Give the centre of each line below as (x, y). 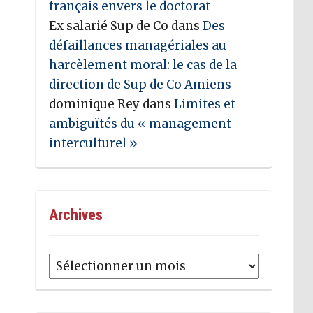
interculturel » (95, 143)
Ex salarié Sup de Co (109, 26)
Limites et (205, 104)
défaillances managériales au (138, 45)
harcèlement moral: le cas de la (143, 65)
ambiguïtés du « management (140, 123)
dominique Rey (95, 104)
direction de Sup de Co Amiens (140, 84)
